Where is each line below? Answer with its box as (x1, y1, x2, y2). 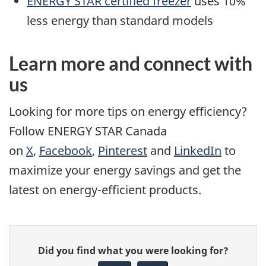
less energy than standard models (27, 12, 213, 29)
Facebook (39, 142, 92, 159)
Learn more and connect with (9, 52, 252, 75)
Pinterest (98, 142, 147, 159)
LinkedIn (174, 142, 221, 159)
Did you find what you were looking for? (37, 244, 229, 258)
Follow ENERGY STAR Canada (9, 122, 167, 139)
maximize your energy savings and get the (9, 161, 241, 178)
